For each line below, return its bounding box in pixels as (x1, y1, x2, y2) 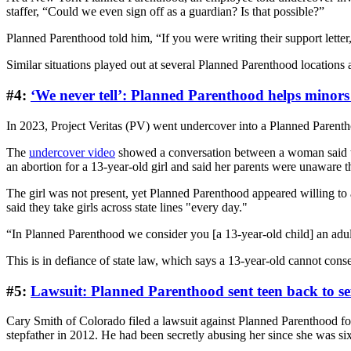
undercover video (29, 145, 115, 159)
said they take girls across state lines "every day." (6, 200, 248, 214)
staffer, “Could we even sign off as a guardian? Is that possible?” (6, 5, 324, 19)
